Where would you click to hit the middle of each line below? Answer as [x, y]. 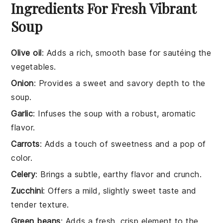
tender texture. [40, 204]
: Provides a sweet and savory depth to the [119, 83]
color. [22, 158]
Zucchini [27, 190]
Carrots [25, 144]
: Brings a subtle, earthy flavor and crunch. [119, 174]
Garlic [22, 113]
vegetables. [34, 66]
